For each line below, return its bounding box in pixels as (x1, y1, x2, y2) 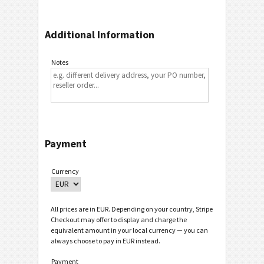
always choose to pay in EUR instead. (50, 236, 160, 246)
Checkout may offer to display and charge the (50, 215, 187, 225)
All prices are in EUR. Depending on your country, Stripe (50, 204, 213, 214)
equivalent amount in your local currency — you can (50, 226, 208, 235)
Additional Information (45, 27, 154, 41)
